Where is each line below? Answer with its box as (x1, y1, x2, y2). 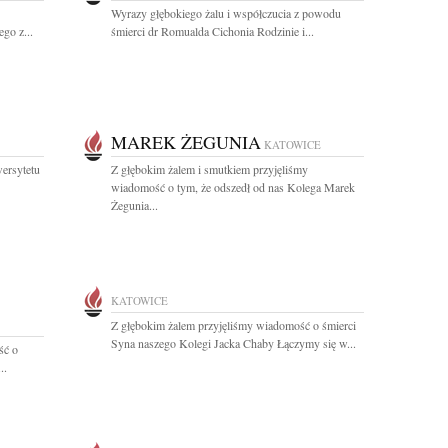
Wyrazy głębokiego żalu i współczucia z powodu (111, 5, 341, 21)
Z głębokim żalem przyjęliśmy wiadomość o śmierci (111, 317, 356, 333)
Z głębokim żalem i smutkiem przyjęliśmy (111, 161, 308, 177)
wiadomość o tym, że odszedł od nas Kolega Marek (111, 179, 355, 195)
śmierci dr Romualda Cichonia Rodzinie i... (111, 23, 314, 39)
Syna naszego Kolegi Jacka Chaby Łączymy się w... (111, 335, 356, 351)
